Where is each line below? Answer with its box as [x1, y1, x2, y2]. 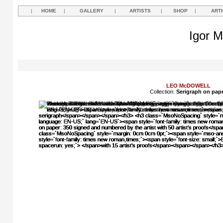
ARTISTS [129, 8, 151, 13]
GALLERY [80, 8, 104, 13]
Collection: [150, 89, 176, 95]
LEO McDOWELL [166, 83, 211, 89]
